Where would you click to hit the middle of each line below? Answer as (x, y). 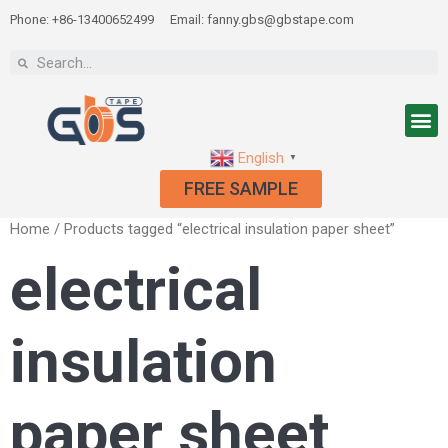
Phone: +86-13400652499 (82, 19)
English (261, 157)
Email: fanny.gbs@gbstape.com (262, 19)
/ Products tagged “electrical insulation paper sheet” (222, 228)
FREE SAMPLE (241, 188)
